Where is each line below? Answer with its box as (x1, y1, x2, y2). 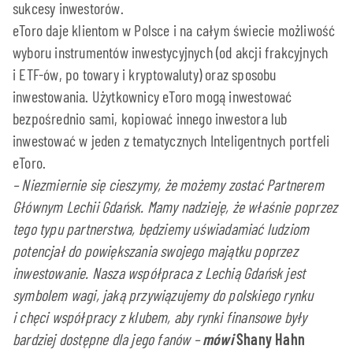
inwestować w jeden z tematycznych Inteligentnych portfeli (13, 130, 330, 150)
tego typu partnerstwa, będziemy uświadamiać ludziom (13, 218, 310, 238)
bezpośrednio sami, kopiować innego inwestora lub (13, 108, 288, 128)
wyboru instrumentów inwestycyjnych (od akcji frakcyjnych (13, 42, 329, 61)
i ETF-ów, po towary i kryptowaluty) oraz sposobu (13, 64, 277, 84)
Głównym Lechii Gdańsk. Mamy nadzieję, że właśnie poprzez (13, 196, 338, 216)
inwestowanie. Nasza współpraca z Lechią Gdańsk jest (13, 262, 306, 282)
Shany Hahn (236, 329, 305, 348)
